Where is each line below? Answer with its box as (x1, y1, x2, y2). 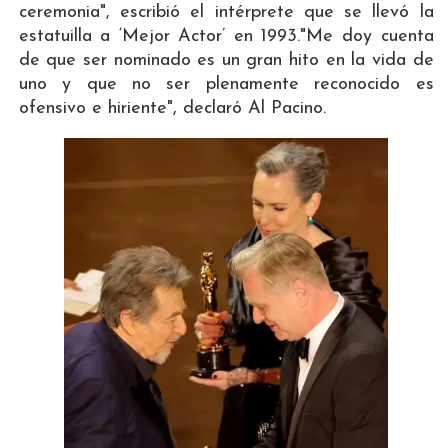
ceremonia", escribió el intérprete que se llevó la (18, 3, 434, 23)
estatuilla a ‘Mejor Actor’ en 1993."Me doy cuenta (18, 27, 434, 47)
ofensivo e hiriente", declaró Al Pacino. (18, 99, 326, 119)
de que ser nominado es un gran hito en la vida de (18, 51, 434, 71)
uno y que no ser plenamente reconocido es (18, 75, 434, 95)
